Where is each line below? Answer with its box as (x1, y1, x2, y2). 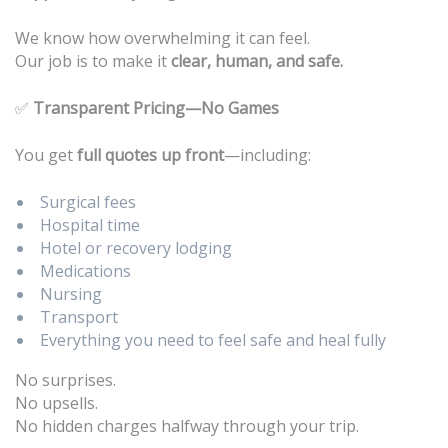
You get (15, 143, 77, 166)
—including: (224, 143, 311, 166)
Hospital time (40, 213, 140, 236)
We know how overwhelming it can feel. (15, 26, 310, 49)
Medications (40, 259, 131, 282)
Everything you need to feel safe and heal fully (40, 328, 386, 351)
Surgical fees (40, 190, 136, 213)
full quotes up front (77, 143, 224, 166)
